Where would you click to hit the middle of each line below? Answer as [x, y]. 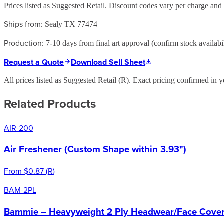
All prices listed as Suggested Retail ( [62, 80]
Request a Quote [34, 62]
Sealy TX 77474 [71, 24]
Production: [24, 43]
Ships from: [23, 24]
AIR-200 [19, 128]
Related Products [50, 103]
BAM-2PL [20, 190]
